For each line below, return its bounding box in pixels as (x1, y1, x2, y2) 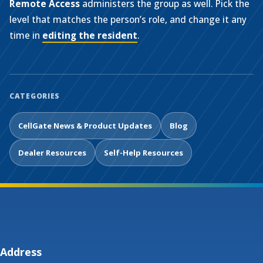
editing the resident (42, 29, 137, 42)
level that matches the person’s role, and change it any (9, 13, 247, 26)
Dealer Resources (18, 147, 86, 158)
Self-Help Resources (104, 147, 183, 158)
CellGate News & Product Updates (18, 120, 152, 131)
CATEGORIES (9, 91, 60, 101)
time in (9, 29, 42, 42)
